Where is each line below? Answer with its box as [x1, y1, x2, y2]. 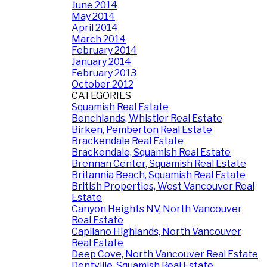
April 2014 [72, 22, 118, 33]
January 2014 [72, 56, 131, 67]
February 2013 [72, 67, 136, 79]
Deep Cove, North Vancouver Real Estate [72, 249, 258, 260]
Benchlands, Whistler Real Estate [72, 113, 222, 124]
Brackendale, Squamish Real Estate [72, 147, 231, 158]
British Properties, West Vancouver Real [72, 181, 254, 192]
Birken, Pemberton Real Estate [72, 124, 212, 135]
